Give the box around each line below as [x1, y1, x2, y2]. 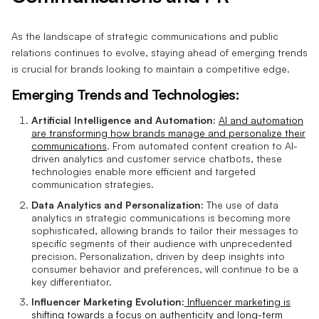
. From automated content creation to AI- [107, 140, 298, 152]
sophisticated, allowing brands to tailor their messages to [31, 224, 298, 236]
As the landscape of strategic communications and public [11, 30, 278, 43]
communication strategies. [31, 178, 154, 191]
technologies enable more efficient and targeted [31, 165, 256, 178]
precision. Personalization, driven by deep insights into [31, 249, 285, 262]
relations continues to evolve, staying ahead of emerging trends [11, 46, 308, 59]
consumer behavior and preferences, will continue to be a [31, 262, 298, 275]
